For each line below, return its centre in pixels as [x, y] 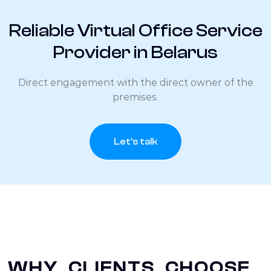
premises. [135, 97]
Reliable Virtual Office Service [135, 30]
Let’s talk [135, 141]
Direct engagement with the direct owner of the [135, 82]
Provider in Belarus [135, 52]
